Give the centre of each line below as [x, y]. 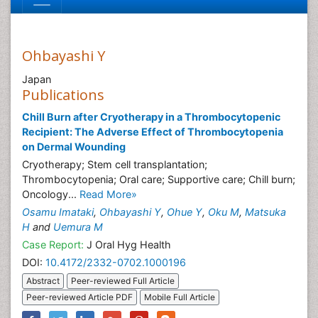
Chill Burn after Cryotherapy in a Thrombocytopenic [151, 117]
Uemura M [78, 227]
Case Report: [53, 245]
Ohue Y [185, 212]
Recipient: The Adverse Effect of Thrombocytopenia [153, 132]
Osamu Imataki [58, 212]
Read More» [108, 194]
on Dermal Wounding [74, 147]
